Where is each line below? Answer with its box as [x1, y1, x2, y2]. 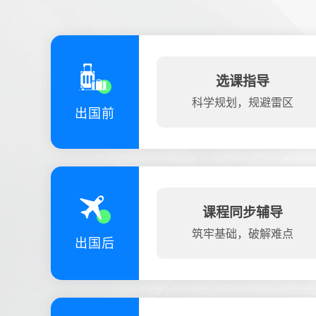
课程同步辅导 [202, 205, 284, 220]
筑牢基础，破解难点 [192, 228, 294, 240]
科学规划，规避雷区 [192, 97, 294, 109]
